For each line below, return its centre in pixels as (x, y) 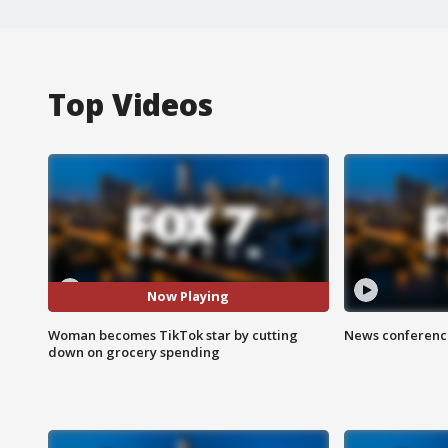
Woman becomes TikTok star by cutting (173, 334)
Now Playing (188, 296)
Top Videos (130, 104)
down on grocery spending (134, 351)
